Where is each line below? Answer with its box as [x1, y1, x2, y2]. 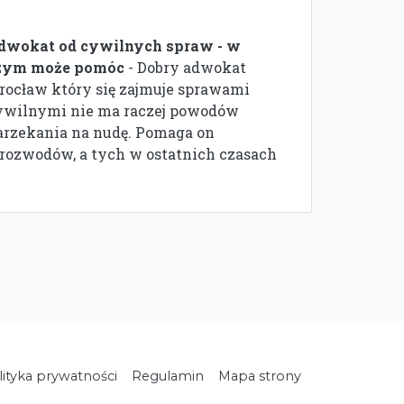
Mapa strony [218, 368, 301, 384]
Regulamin [132, 368, 204, 384]
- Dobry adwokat [128, 58, 246, 77]
